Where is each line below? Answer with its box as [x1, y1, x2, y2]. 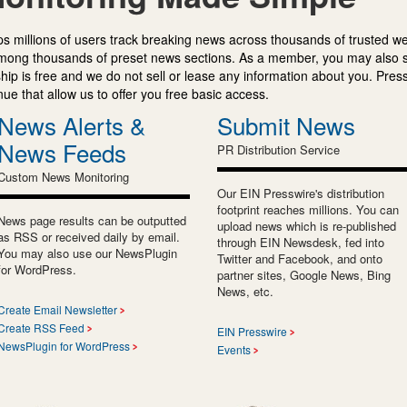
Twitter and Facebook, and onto [217, 249, 382, 267]
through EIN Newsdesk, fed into [217, 233, 384, 251]
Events [217, 341, 251, 357]
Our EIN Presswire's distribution [217, 184, 384, 202]
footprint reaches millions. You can [217, 200, 399, 218]
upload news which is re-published [217, 216, 396, 234]
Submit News [217, 107, 355, 142]
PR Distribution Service [217, 140, 340, 158]
